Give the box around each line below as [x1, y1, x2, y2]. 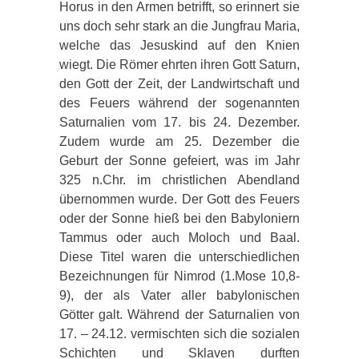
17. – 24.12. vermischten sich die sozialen [59, 326, 300, 341]
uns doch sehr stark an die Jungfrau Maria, [59, 18, 300, 33]
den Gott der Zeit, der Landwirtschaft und [59, 76, 300, 91]
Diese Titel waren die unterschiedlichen [59, 249, 300, 264]
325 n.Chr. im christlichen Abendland [59, 172, 300, 187]
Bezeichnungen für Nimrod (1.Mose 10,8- [59, 268, 300, 283]
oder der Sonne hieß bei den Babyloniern [59, 211, 300, 225]
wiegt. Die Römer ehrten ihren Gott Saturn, [59, 57, 300, 71]
